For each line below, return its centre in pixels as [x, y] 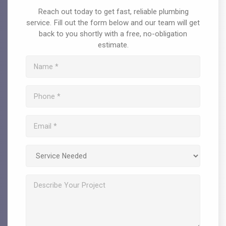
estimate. [113, 45]
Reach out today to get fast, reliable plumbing [113, 12]
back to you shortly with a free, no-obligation [113, 34]
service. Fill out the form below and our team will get [113, 23]
